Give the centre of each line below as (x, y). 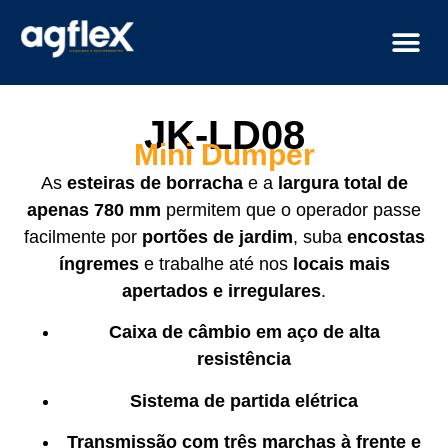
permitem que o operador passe (291, 210)
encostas (385, 237)
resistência (244, 359)
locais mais (341, 264)
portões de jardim (217, 237)
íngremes (98, 264)
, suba (319, 237)
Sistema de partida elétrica (244, 400)
